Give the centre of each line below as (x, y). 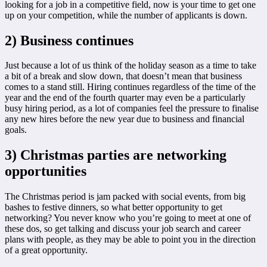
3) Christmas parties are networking (116, 155)
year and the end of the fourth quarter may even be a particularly (125, 98)
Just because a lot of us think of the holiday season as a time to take (131, 66)
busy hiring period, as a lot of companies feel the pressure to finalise (132, 108)
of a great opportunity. (46, 250)
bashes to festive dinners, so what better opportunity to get (114, 207)
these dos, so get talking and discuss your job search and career (123, 229)
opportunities (46, 171)
